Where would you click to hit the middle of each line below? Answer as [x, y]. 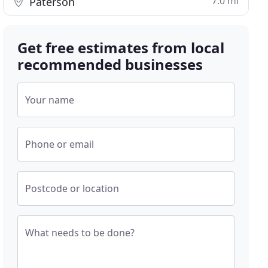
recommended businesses [110, 64]
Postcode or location [72, 188]
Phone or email [60, 144]
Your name [50, 100]
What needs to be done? [80, 233]
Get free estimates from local [121, 48]
